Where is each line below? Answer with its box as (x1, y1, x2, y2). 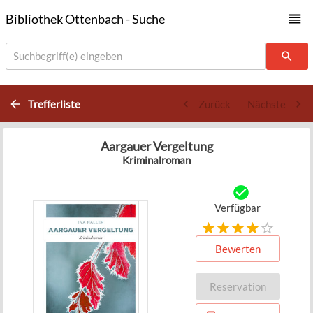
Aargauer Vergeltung (100, 138, 213, 154)
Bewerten (214, 242, 261, 256)
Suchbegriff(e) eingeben (13, 50, 122, 63)
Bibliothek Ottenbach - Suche (5, 10, 165, 27)
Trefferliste (27, 97, 80, 110)
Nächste (247, 97, 286, 110)
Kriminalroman (122, 153, 191, 166)
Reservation (209, 280, 266, 293)
